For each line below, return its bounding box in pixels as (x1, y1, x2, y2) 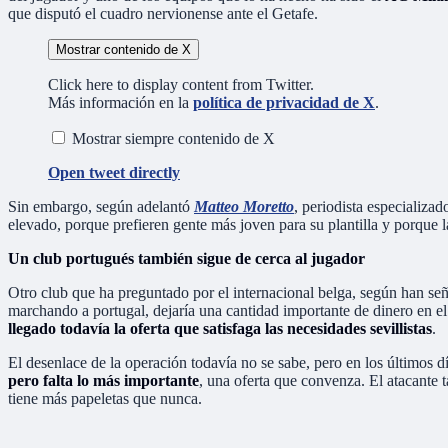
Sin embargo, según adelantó (8, 197, 194, 215)
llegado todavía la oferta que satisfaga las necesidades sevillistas (8, 319, 432, 337)
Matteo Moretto (194, 197, 294, 215)
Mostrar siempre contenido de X (72, 129, 275, 147)
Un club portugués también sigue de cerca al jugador (8, 249, 365, 267)
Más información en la (48, 93, 193, 111)
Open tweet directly (48, 163, 180, 181)
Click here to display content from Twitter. (48, 75, 314, 93)
